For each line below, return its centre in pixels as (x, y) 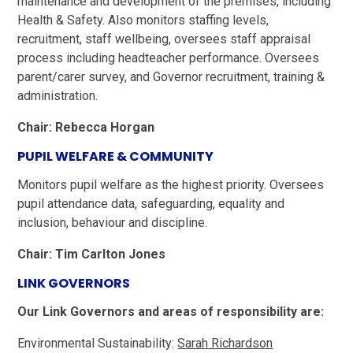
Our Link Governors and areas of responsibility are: (171, 311)
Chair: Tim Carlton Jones (92, 254)
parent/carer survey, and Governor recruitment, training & (171, 76)
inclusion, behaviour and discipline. (113, 222)
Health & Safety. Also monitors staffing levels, (143, 20)
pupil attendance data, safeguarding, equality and (151, 203)
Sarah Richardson (225, 343)
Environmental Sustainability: (98, 343)
